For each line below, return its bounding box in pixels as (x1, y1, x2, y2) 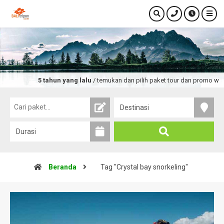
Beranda (48, 163, 76, 171)
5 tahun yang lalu (30, 76, 84, 84)
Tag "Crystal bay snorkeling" (100, 163, 188, 171)
